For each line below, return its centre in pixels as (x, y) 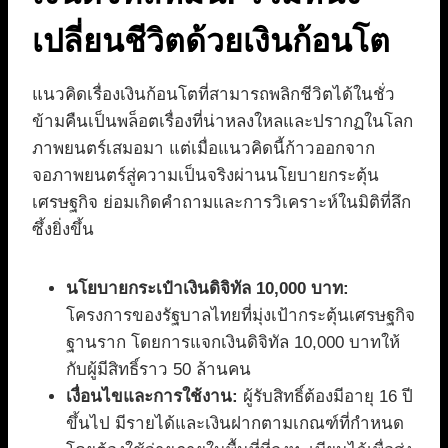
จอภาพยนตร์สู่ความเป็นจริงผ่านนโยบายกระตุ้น (205, 176)
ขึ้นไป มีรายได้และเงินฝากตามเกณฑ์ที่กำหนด (235, 424)
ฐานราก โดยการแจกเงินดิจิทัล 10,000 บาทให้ (233, 343)
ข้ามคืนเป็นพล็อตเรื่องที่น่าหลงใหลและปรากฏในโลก (222, 122)
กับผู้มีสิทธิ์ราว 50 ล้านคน (158, 370)
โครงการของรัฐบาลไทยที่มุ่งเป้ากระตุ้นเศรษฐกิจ (240, 316)
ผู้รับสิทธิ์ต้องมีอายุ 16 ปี (325, 397)
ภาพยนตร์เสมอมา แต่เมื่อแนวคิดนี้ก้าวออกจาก (203, 149)
